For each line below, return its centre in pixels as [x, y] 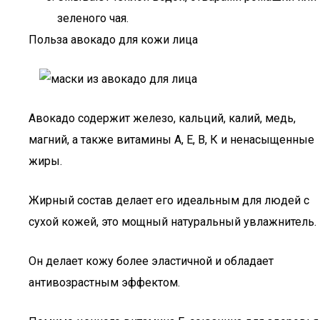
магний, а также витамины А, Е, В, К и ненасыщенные [171, 140]
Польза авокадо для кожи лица [113, 40]
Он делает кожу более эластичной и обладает [151, 261]
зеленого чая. [93, 18]
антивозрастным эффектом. [104, 282]
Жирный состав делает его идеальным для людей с [169, 200]
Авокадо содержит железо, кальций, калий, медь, [162, 118]
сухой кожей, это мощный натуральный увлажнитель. [172, 222]
